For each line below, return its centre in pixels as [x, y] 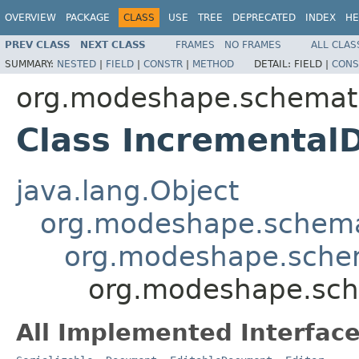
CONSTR [163, 64]
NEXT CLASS [113, 44]
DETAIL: [274, 64]
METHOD [213, 64]
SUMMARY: [31, 64]
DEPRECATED [264, 18]
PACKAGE [88, 18]
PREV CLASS [38, 44]
